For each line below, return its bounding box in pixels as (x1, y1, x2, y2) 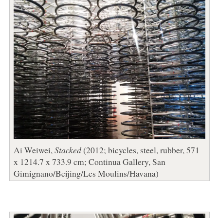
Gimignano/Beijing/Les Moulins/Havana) (13, 167, 159, 179)
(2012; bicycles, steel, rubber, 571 (81, 144, 200, 156)
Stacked (54, 144, 81, 156)
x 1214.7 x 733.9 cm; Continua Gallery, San (13, 155, 165, 167)
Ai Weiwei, (13, 144, 54, 156)
